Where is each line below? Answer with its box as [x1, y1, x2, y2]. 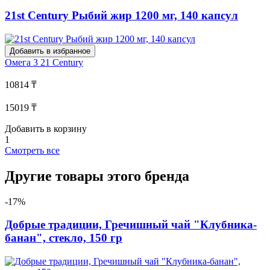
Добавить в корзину [5, 123, 87, 134]
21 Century [40, 57, 83, 67]
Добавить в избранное [10, 46, 90, 55]
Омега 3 [5, 57, 40, 67]
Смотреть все [5, 145, 60, 155]
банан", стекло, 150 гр [5, 231, 122, 245]
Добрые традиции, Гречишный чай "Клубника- [5, 218, 257, 231]
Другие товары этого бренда [5, 168, 189, 184]
